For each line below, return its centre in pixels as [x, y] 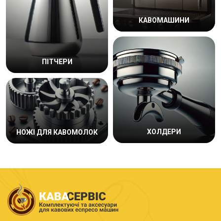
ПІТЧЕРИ [57, 62]
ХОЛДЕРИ [164, 132]
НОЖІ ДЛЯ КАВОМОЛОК [57, 132]
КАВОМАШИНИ [164, 20]
